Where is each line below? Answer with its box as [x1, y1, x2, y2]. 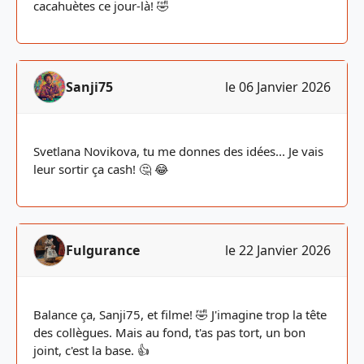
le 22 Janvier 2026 [225, 241, 331, 259]
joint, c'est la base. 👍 [33, 342, 149, 358]
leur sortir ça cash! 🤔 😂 [33, 161, 169, 177]
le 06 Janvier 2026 [225, 78, 331, 96]
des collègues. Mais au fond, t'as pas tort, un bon [33, 324, 305, 340]
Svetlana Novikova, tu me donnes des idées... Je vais [33, 143, 323, 159]
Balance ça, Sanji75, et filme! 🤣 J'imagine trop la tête [33, 306, 327, 323]
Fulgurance [66, 241, 140, 259]
